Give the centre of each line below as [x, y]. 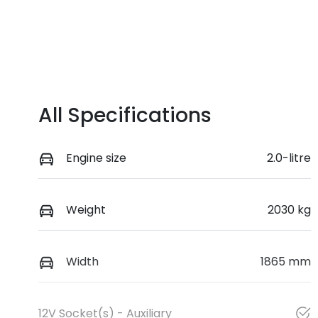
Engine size [96, 158]
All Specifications [125, 115]
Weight [86, 210]
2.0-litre [289, 158]
